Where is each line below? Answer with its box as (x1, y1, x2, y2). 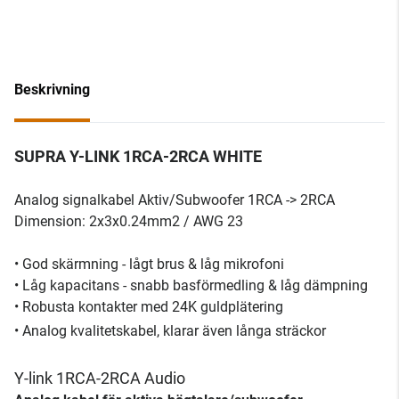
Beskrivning (14, 81, 90, 98)
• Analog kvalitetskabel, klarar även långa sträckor (14, 322, 326, 339)
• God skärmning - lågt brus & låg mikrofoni (14, 256, 284, 273)
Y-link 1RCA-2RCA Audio (14, 369, 185, 387)
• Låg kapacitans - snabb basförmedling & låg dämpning (14, 277, 368, 294)
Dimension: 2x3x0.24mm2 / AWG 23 (14, 213, 243, 230)
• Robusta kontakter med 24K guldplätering (14, 298, 283, 315)
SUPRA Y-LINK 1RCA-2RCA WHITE (14, 147, 262, 166)
